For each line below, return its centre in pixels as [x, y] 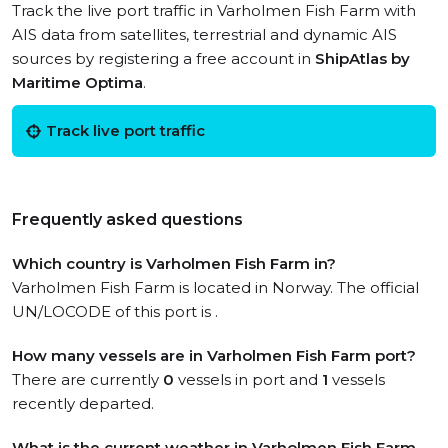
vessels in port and [248, 379]
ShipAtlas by [362, 58]
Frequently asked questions [127, 219]
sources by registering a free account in [163, 58]
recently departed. [83, 403]
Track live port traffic [125, 130]
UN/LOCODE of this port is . [115, 311]
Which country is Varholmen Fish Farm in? [174, 263]
